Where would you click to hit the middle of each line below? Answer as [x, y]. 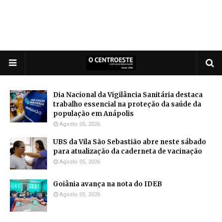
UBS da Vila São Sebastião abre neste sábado [130, 142]
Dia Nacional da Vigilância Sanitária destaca [128, 95]
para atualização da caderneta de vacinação [128, 152]
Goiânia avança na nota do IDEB [108, 184]
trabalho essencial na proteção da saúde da [127, 105]
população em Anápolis [93, 114]
